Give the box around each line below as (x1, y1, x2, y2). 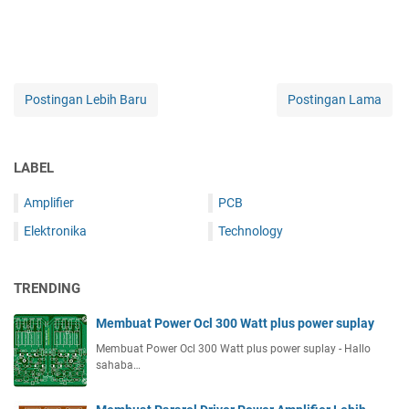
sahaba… (96, 359, 141, 372)
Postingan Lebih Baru (25, 92, 147, 108)
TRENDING (14, 280, 80, 298)
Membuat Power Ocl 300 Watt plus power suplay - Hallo (96, 342, 371, 356)
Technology (218, 224, 283, 239)
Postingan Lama (288, 92, 382, 108)
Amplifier (24, 195, 74, 211)
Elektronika (24, 224, 87, 239)
